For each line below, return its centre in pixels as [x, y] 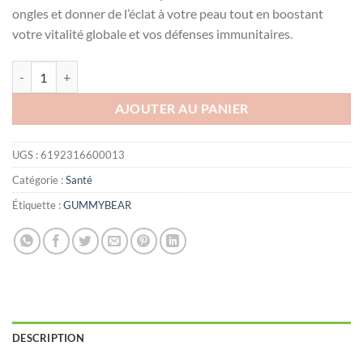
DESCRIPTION [48, 338]
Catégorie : [39, 180]
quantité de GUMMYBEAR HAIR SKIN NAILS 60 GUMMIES [160, 70]
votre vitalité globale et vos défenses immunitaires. [152, 34]
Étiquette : [38, 205]
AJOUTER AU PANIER [181, 109]
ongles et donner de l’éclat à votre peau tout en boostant [168, 14]
